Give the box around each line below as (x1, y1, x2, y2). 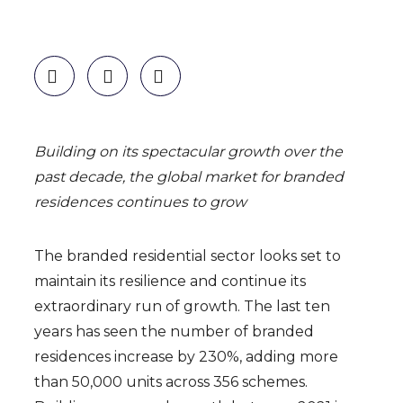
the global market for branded (129, 168, 345, 185)
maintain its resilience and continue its (34, 273, 307, 290)
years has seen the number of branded (34, 323, 315, 340)
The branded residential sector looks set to (34, 247, 342, 264)
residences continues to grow (34, 193, 247, 210)
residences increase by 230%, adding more (34, 348, 339, 365)
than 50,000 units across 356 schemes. (34, 373, 309, 390)
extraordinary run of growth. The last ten (34, 298, 331, 315)
